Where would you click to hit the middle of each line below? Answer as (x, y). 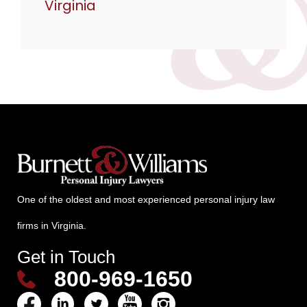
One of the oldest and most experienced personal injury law (146, 199)
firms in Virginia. (52, 225)
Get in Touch (66, 257)
